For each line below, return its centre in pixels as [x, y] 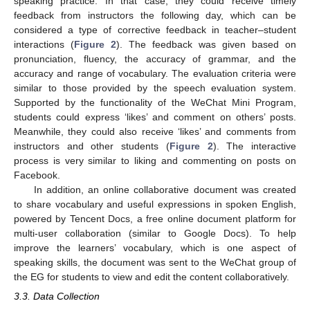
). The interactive [255, 146]
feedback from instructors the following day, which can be [155, 16]
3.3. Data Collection [57, 297]
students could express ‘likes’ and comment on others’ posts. [155, 117]
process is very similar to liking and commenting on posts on [155, 161]
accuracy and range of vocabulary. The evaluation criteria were [155, 74]
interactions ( [44, 45]
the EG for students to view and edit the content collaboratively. [152, 277]
